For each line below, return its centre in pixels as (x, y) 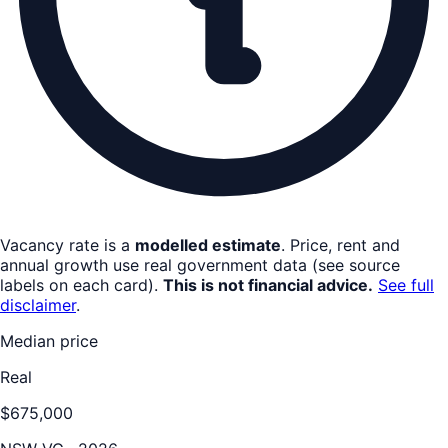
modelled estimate (208, 244)
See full (406, 284)
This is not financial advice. (268, 284)
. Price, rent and (340, 244)
